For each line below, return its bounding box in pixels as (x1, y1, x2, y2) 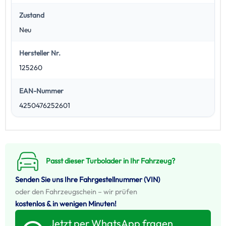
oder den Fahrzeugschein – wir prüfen (15, 187, 137, 197)
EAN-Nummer (19, 86, 64, 96)
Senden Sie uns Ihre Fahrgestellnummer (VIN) (15, 175, 160, 185)
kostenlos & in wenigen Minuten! (15, 199, 117, 209)
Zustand (19, 11, 44, 20)
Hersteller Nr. (19, 48, 61, 58)
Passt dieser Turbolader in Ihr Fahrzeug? (45, 156, 175, 166)
